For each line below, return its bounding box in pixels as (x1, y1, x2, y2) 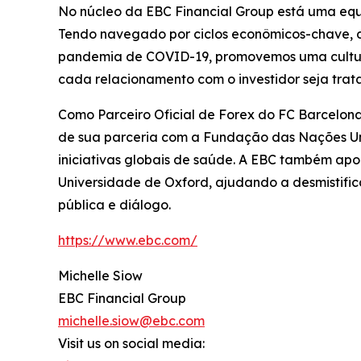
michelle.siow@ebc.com (58, 313, 205, 330)
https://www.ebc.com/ (58, 232, 197, 249)
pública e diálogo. (58, 197, 172, 214)
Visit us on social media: (58, 335, 205, 352)
